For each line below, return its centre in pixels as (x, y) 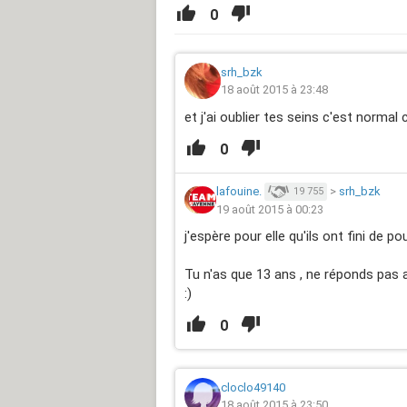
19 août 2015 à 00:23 (270, 210)
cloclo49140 (253, 388)
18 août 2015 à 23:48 (274, 89)
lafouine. (239, 191)
